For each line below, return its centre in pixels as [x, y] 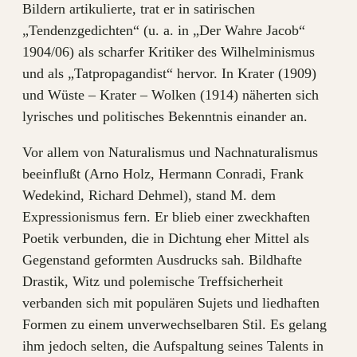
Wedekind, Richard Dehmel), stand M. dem [149, 195]
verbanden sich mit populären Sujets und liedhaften [171, 303]
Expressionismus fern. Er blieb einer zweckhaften [166, 217]
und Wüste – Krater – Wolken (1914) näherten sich [171, 95]
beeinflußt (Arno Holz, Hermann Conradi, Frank [163, 174]
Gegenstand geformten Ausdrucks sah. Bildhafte [162, 260]
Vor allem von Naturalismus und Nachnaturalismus [170, 152]
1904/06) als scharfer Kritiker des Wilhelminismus [169, 52]
